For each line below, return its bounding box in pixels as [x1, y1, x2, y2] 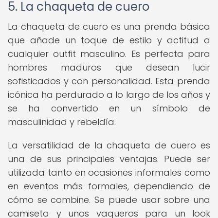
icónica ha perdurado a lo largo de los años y [8, 89, 210, 101]
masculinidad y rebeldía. [8, 116, 116, 128]
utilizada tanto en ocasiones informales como [8, 166, 210, 179]
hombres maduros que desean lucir [8, 61, 210, 73]
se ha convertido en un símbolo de [8, 102, 210, 114]
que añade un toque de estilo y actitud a [8, 34, 210, 46]
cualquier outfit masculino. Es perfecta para [8, 48, 210, 60]
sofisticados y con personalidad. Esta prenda [8, 75, 210, 87]
